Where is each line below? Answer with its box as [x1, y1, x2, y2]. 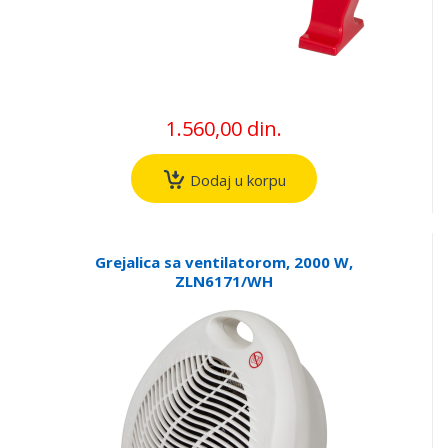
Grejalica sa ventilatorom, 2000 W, [94, 251, 353, 272]
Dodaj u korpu [185, 169, 286, 190]
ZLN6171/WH [174, 270, 273, 291]
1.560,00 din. [165, 115, 282, 143]
